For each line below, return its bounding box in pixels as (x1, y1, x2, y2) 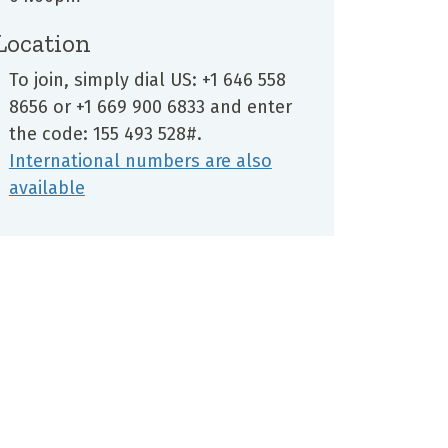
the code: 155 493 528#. (8, 122, 212, 145)
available (8, 176, 85, 199)
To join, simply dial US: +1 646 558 (8, 68, 286, 91)
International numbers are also (8, 149, 272, 172)
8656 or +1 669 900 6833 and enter (8, 95, 292, 118)
